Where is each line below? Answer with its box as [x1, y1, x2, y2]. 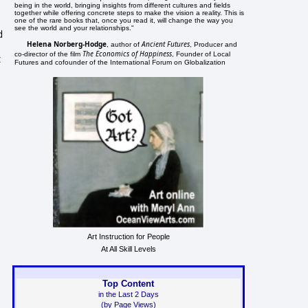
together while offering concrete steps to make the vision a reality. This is [14, 8, 245, 16]
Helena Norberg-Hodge [27, 38, 107, 49]
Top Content [102, 278, 155, 289]
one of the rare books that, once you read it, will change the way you [14, 16, 234, 24]
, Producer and [190, 40, 238, 48]
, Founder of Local [172, 49, 231, 58]
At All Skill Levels [100, 244, 156, 253]
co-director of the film [14, 49, 83, 58]
